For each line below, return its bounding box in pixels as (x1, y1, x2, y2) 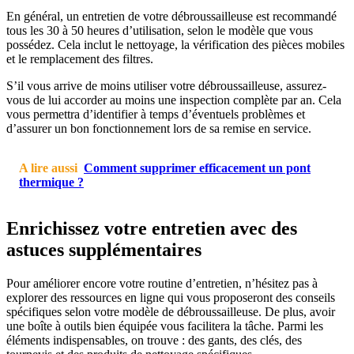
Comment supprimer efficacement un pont (84, 161, 311, 175)
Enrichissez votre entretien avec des (6, 218, 297, 239)
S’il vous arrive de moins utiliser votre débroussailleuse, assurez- (6, 79, 326, 93)
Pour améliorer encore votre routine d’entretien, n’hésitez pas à (6, 277, 318, 291)
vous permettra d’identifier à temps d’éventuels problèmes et (6, 107, 305, 122)
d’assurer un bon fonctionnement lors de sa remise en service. (6, 122, 311, 136)
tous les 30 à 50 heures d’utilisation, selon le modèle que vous (6, 24, 313, 38)
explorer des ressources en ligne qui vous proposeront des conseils (6, 291, 335, 305)
